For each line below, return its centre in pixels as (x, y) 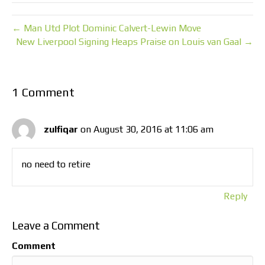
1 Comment (43, 92)
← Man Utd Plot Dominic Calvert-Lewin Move (106, 28)
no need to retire (56, 164)
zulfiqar (61, 129)
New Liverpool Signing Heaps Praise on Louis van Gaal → (135, 42)
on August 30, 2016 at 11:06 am (147, 129)
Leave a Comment (56, 226)
